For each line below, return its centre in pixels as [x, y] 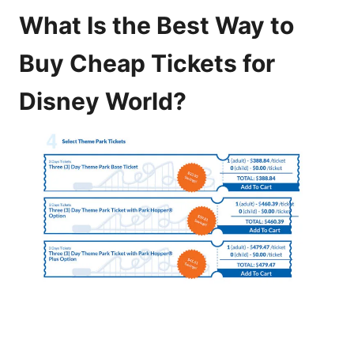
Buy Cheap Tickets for [147, 64]
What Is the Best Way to [156, 26]
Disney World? [103, 102]
